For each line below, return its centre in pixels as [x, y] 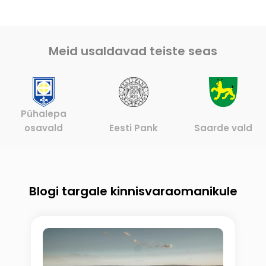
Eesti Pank [133, 128]
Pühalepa [44, 114]
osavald [44, 128]
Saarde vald [224, 128]
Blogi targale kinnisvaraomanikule [133, 191]
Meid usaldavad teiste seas [133, 51]
